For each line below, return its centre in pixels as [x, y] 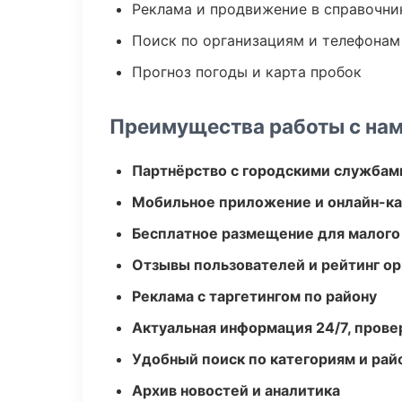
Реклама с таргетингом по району [254, 296]
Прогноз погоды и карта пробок [247, 72]
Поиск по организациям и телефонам [266, 40]
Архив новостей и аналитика [236, 390]
